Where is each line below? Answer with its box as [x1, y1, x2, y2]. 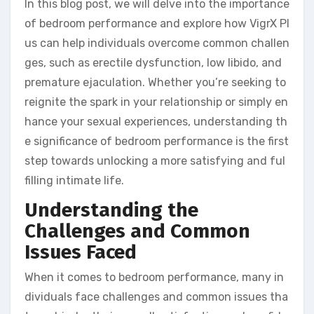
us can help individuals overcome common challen [25, 36, 289, 50]
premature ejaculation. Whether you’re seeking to [25, 76, 286, 90]
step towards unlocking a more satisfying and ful [25, 154, 285, 168]
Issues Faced [25, 240, 137, 264]
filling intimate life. [25, 174, 124, 188]
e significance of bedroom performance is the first [25, 135, 289, 149]
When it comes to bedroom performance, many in [25, 270, 284, 284]
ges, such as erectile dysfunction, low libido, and [25, 56, 282, 70]
